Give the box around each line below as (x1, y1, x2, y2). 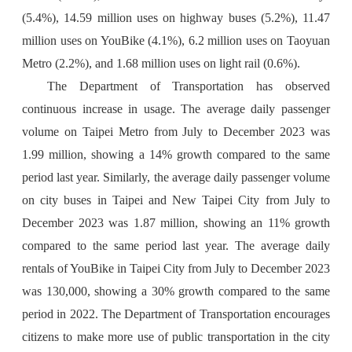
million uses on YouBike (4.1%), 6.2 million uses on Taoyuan (22, 34, 330, 47)
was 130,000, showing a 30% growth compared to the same (22, 284, 330, 298)
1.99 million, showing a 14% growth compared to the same (22, 148, 330, 161)
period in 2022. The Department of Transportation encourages (22, 307, 330, 321)
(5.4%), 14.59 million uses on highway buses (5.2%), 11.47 (22, 11, 330, 24)
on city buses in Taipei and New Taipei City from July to (22, 193, 330, 207)
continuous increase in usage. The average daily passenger (22, 102, 330, 115)
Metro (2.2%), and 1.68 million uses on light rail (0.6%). (22, 57, 300, 70)
